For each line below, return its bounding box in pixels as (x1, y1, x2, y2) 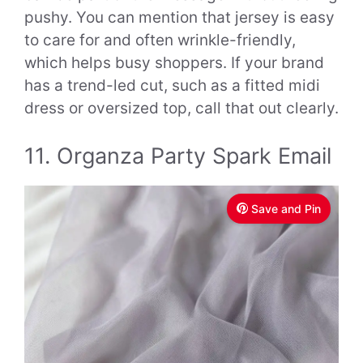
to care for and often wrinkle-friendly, (24, 31, 296, 50)
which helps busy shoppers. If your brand (24, 53, 324, 73)
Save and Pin (251, 201, 321, 216)
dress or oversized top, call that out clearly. (24, 99, 339, 118)
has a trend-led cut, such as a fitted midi (24, 76, 320, 96)
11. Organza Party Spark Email (24, 142, 331, 169)
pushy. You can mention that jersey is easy (24, 8, 335, 28)
